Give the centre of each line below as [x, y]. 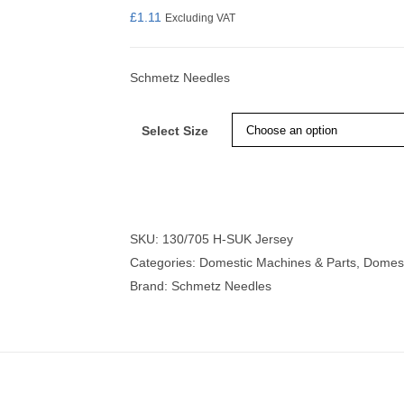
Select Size [174, 131]
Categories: [165, 262]
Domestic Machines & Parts [278, 262]
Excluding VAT [200, 18]
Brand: [151, 286]
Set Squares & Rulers [238, 81]
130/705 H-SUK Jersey [228, 239]
